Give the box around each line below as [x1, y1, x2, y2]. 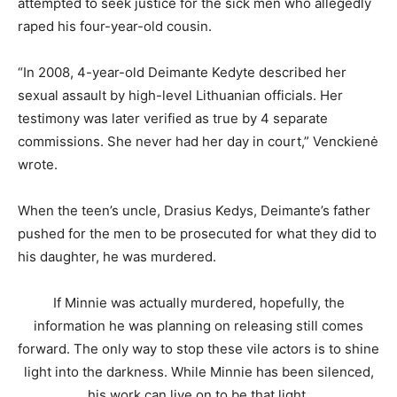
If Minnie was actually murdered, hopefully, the [52, 293, 345, 311]
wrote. [18, 155, 58, 173]
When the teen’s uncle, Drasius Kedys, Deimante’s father [18, 201, 370, 219]
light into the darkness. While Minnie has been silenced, [23, 362, 374, 380]
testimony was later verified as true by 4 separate [18, 109, 328, 127]
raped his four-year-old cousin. [18, 17, 212, 35]
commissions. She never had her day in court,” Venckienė [18, 132, 378, 150]
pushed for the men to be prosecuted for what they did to [18, 224, 377, 242]
